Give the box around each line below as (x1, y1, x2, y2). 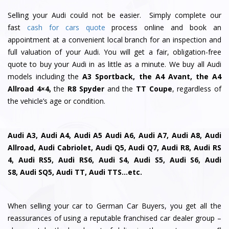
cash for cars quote (27, 22, 105, 33)
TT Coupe (135, 84, 172, 94)
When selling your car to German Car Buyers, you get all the (8, 201, 221, 211)
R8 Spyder (67, 84, 104, 94)
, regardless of (172, 84, 222, 94)
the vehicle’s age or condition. (8, 96, 105, 106)
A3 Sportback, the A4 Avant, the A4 (82, 72, 222, 82)
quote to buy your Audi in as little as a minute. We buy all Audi (8, 59, 221, 70)
